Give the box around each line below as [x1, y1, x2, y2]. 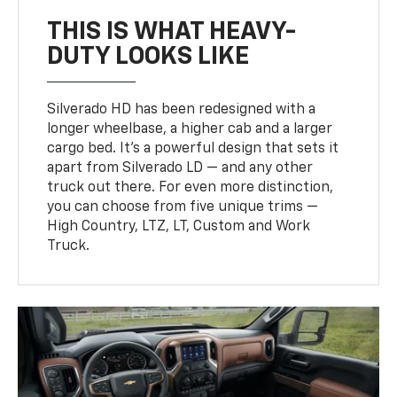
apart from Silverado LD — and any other [47, 160, 314, 175]
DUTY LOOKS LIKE [47, 43, 250, 69]
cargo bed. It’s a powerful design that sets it [47, 141, 339, 156]
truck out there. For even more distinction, [47, 180, 334, 195]
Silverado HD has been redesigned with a [47, 102, 316, 117]
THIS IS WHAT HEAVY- [47, 19, 297, 44]
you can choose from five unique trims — [47, 199, 319, 214]
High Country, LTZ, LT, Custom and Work [47, 219, 311, 234]
